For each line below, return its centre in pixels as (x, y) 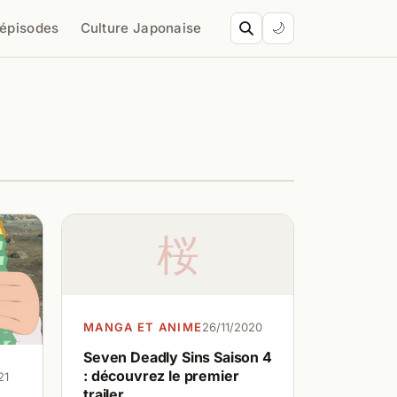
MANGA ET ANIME (143, 327)
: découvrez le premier (161, 376)
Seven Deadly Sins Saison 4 (178, 357)
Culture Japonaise (141, 28)
